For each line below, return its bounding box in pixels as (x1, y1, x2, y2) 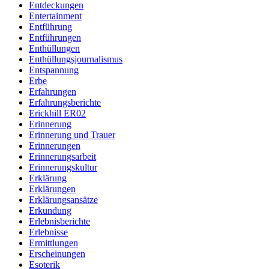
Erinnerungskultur (29, 162, 97, 173)
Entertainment (29, 11, 82, 22)
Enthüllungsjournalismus (29, 54, 122, 65)
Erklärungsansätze (29, 195, 98, 205)
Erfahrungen (29, 86, 76, 97)
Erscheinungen (29, 249, 85, 259)
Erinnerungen (29, 141, 80, 151)
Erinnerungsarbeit (29, 151, 96, 162)
